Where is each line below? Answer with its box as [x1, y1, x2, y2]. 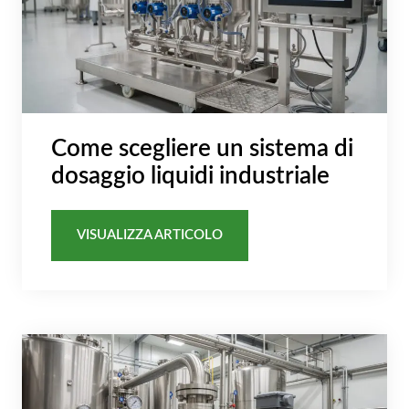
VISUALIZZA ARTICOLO [77, 228, 223, 243]
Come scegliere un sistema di [51, 136, 353, 161]
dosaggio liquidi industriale [51, 163, 330, 188]
